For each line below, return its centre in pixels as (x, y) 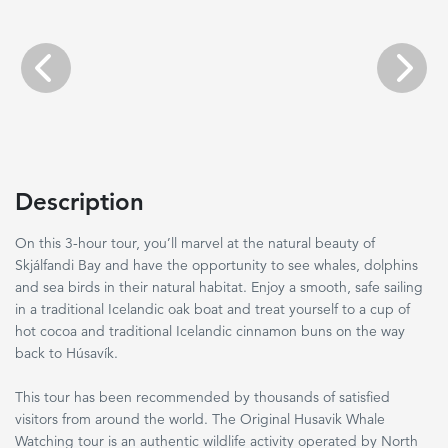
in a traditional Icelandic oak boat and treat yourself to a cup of (212, 309)
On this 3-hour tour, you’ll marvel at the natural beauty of (195, 243)
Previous (71, 76)
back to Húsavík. (66, 353)
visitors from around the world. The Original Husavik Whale (200, 419)
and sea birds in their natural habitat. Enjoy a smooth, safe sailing (219, 287)
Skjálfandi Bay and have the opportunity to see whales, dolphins (216, 265)
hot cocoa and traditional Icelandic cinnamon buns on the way (210, 331)
